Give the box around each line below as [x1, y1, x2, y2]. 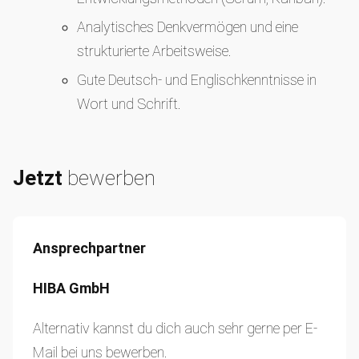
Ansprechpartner [33, 240, 146, 256]
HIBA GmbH [33, 280, 110, 296]
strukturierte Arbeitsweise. [77, 42, 232, 59]
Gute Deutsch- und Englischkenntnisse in [77, 71, 317, 88]
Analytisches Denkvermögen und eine [77, 18, 298, 35]
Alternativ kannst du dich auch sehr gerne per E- [33, 320, 317, 337]
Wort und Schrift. [77, 95, 181, 112]
